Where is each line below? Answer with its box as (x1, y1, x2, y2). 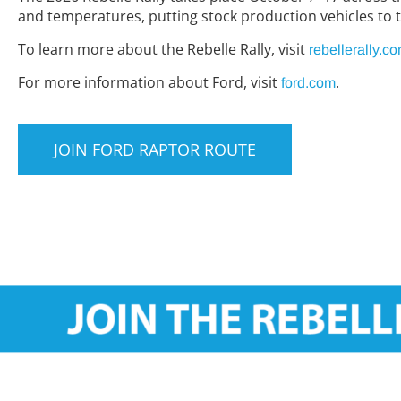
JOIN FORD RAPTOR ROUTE (54, 139, 256, 161)
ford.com (281, 75, 336, 90)
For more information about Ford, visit (18, 73, 281, 92)
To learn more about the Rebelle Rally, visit (18, 38, 309, 59)
